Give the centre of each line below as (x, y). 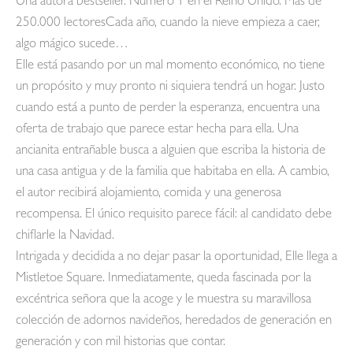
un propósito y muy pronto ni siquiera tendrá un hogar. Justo (170, 87)
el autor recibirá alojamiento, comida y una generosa (149, 194)
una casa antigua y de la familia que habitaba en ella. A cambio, (173, 173)
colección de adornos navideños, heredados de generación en (174, 321)
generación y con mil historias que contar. (121, 343)
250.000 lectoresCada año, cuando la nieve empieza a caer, (168, 24)
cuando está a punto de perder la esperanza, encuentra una (168, 109)
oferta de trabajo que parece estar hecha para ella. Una (157, 130)
